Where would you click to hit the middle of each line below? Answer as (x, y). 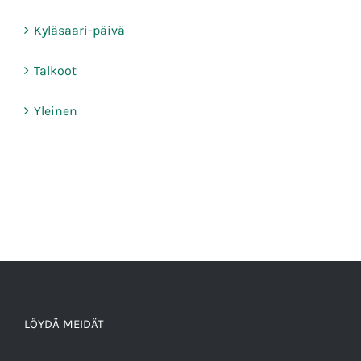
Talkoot (55, 71)
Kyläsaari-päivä (79, 31)
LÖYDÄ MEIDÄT (64, 324)
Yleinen (56, 111)
